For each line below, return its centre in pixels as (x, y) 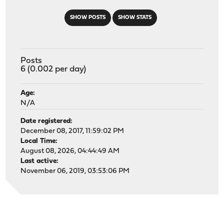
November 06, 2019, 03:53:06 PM (75, 171)
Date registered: (47, 121)
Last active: (40, 161)
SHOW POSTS (87, 17)
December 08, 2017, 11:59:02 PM (72, 131)
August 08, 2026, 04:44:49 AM (70, 151)
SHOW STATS (134, 17)
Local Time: (39, 141)
